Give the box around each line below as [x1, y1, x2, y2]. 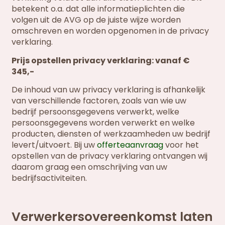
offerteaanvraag [97, 139, 164, 151]
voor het [163, 139, 199, 151]
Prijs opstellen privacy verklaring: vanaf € [12, 54, 190, 66]
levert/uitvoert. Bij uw [12, 139, 97, 151]
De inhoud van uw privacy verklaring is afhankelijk [12, 84, 206, 96]
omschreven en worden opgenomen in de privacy [12, 25, 209, 37]
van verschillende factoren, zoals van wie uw [12, 95, 187, 107]
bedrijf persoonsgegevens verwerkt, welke [12, 106, 180, 118]
